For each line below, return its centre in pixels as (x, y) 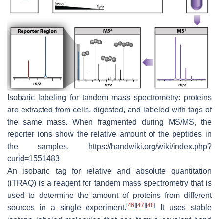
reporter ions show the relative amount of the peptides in (109, 134)
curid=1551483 (33, 159)
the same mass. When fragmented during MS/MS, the (109, 122)
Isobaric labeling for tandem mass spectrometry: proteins (109, 98)
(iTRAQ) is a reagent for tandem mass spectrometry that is (109, 183)
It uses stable (184, 208)
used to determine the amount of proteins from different (109, 196)
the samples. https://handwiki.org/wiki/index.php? (109, 147)
